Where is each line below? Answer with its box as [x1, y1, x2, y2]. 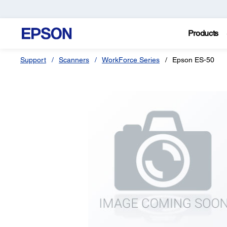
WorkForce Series [102, 56, 160, 64]
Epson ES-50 [172, 56, 214, 64]
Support [20, 56, 46, 64]
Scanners [59, 56, 89, 64]
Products [187, 28, 219, 38]
